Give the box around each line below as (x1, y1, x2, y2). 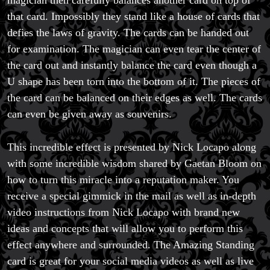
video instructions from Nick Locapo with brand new (7, 206, 240, 218)
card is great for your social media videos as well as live (7, 254, 254, 267)
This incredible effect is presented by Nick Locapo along (7, 140, 256, 153)
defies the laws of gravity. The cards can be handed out (7, 27, 249, 39)
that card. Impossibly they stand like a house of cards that (7, 10, 260, 23)
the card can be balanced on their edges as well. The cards (7, 92, 262, 104)
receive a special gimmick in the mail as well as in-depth (7, 189, 256, 202)
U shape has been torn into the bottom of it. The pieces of (7, 75, 260, 88)
